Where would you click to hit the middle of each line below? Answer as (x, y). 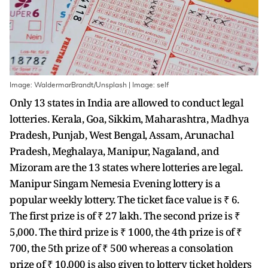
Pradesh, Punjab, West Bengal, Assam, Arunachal (121, 135)
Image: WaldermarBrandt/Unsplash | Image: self (89, 85)
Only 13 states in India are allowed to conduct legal (126, 103)
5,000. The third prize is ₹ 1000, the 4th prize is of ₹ (126, 232)
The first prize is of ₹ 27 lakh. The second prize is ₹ (125, 216)
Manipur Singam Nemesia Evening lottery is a (115, 183)
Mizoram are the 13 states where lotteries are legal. (126, 167)
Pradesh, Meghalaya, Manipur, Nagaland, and (114, 151)
